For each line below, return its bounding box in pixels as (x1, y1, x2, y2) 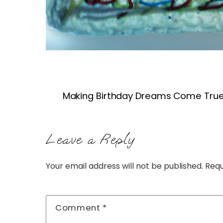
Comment (55, 201, 103, 214)
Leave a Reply (46, 129, 135, 148)
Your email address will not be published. (46, 160, 203, 172)
